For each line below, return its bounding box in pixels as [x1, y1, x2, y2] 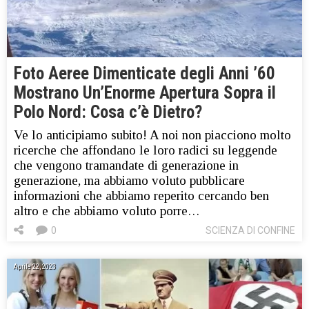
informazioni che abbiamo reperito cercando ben [14, 188, 269, 203]
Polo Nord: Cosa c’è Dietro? [14, 102, 202, 123]
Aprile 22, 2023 [13, 263, 56, 271]
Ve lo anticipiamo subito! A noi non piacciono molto [14, 128, 291, 143]
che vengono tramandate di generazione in [14, 158, 239, 173]
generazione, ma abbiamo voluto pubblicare [14, 173, 245, 188]
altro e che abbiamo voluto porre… [14, 203, 200, 219]
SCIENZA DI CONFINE [206, 225, 295, 237]
